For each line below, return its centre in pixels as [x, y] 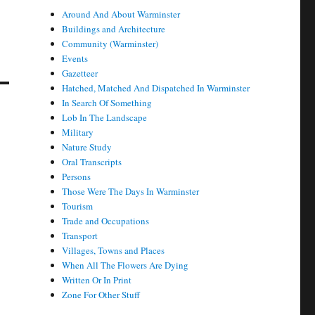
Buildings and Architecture [114, 29]
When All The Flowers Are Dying [126, 265]
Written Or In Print [97, 280]
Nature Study [87, 147]
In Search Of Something [107, 103]
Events [75, 59]
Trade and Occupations [106, 221]
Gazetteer [80, 73]
